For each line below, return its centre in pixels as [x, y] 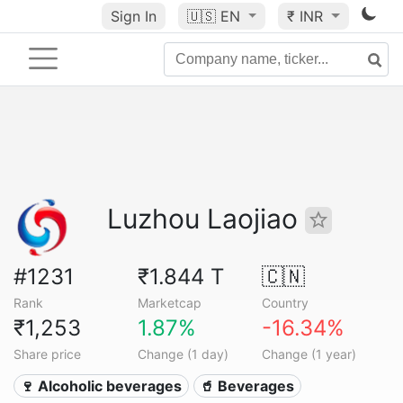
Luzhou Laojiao [206, 219]
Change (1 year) [309, 354]
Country [285, 303]
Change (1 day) [183, 354]
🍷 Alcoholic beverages [101, 386]
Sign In [133, 16]
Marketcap [169, 303]
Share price [47, 354]
